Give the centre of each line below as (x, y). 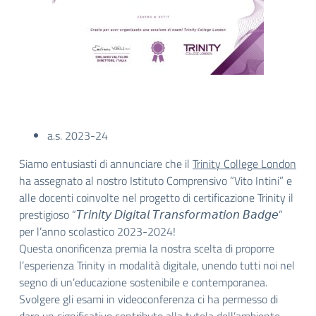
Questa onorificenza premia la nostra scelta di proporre (147, 248)
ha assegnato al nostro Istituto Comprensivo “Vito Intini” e (156, 181)
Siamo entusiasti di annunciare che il (106, 164)
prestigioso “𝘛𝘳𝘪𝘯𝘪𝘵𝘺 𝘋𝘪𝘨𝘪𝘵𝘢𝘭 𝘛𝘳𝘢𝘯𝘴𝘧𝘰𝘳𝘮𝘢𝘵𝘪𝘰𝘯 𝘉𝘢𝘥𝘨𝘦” (151, 214)
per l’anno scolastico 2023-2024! (97, 231)
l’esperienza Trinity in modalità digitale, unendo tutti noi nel (157, 265)
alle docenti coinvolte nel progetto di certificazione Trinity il (156, 197)
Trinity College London (244, 164)
